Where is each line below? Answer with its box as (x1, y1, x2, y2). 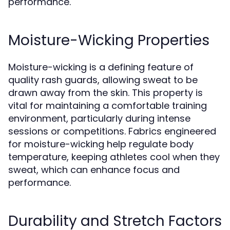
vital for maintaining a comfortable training (8, 99, 207, 112)
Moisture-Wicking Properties (8, 30, 209, 50)
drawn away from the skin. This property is (8, 86, 203, 99)
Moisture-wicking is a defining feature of (8, 61, 194, 73)
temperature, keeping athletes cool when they (8, 150, 220, 163)
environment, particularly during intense (8, 112, 190, 125)
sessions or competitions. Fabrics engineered (8, 125, 216, 138)
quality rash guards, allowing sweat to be (8, 73, 198, 86)
